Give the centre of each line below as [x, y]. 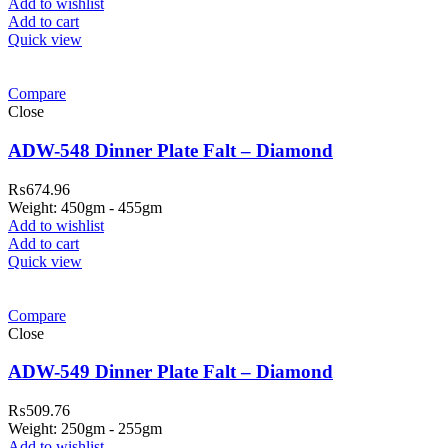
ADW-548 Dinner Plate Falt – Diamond [170, 150]
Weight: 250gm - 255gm [85, 428]
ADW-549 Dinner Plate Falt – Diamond [170, 372]
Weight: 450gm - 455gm [85, 207]
